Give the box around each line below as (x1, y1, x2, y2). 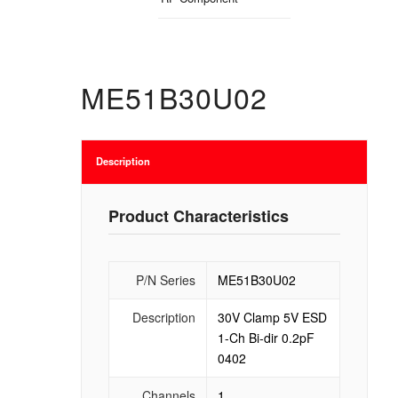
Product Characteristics (107, 203, 289, 227)
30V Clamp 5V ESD (217, 307, 327, 326)
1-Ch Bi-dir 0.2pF (217, 328, 314, 346)
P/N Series (135, 270, 195, 289)
